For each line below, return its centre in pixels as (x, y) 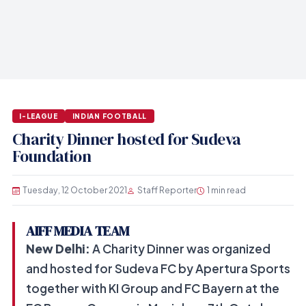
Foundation (52, 157)
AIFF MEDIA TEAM (77, 231)
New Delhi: (58, 249)
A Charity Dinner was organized (180, 249)
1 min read (226, 190)
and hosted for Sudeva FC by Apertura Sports (158, 269)
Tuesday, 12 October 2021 (74, 190)
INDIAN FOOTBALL (110, 116)
